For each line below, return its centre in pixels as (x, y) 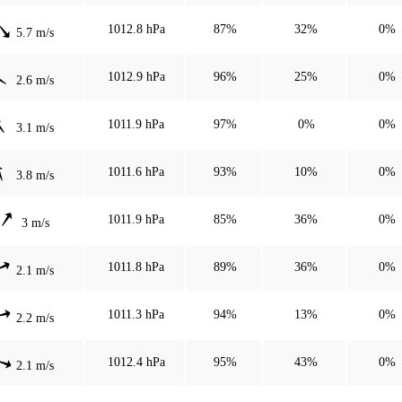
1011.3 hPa (136, 314)
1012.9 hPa (136, 76)
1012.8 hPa (136, 29)
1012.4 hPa (136, 362)
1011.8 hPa (136, 267)
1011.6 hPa (136, 171)
